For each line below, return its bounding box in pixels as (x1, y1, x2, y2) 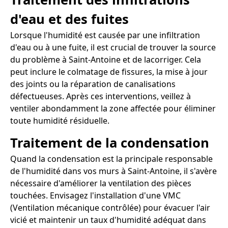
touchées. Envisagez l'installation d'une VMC (10, 189, 181, 201)
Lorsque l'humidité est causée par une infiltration (10, 29, 200, 41)
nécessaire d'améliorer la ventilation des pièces (10, 177, 191, 189)
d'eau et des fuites (10, 10, 129, 28)
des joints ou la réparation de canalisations (10, 78, 176, 90)
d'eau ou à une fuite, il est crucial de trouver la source (10, 41, 216, 53)
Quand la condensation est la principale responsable (10, 153, 213, 164)
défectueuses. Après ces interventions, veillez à (10, 90, 191, 102)
